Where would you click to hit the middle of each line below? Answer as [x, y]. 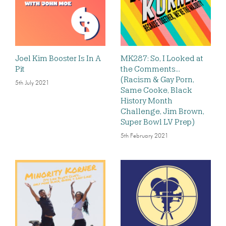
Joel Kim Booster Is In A [58, 59]
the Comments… [150, 69]
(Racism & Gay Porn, [157, 80]
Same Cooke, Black [156, 90]
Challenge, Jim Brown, [162, 111]
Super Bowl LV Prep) [158, 122]
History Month [147, 101]
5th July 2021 [32, 83]
